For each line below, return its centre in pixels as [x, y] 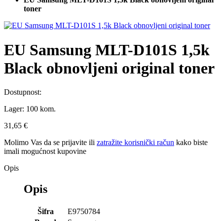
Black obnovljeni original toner [109, 68]
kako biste [191, 143]
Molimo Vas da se [33, 143]
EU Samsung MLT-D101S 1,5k [107, 50]
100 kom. [41, 109]
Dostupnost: [24, 92]
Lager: [15, 109]
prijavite [74, 143]
